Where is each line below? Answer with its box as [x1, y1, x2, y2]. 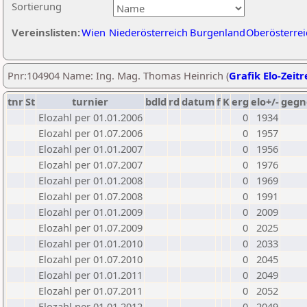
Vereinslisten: [12, 25, 80, 39]
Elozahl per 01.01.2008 [38, 173, 143, 187]
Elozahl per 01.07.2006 [38, 126, 143, 140]
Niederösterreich [109, 25, 188, 39]
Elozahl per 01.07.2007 [38, 158, 143, 171]
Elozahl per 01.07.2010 [38, 252, 143, 266]
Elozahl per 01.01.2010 [38, 236, 143, 250]
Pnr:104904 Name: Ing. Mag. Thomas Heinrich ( [8, 69, 229, 82]
